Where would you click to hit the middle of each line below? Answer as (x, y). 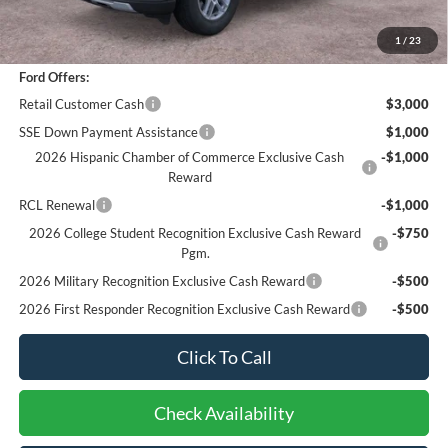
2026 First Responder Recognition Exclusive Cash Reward (184, 308)
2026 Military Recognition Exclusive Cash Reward (161, 280)
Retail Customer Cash (81, 103)
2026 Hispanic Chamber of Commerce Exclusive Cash (190, 156)
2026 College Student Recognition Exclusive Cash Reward (195, 232)
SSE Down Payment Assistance (108, 131)
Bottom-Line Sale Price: (85, 20)
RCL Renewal (56, 204)
